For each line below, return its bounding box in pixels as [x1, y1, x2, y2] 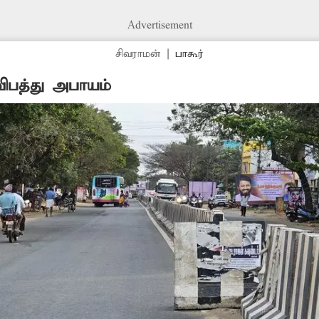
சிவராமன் [115, 47, 161, 61]
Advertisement [127, 19, 192, 32]
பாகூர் [174, 47, 204, 61]
